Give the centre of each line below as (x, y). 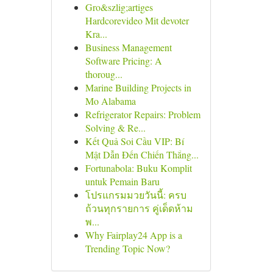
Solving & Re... (115, 128)
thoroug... (104, 74)
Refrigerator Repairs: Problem (143, 114)
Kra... (96, 34)
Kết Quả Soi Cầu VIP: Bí (134, 141)
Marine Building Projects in (138, 87)
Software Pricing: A (123, 61)
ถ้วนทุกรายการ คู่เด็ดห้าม (139, 208)
